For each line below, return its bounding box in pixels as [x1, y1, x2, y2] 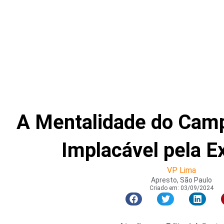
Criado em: [149, 184, 179, 191]
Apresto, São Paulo [151, 175, 212, 184]
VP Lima [167, 165, 196, 175]
